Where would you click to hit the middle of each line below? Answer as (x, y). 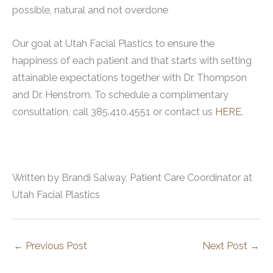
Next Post (226, 246)
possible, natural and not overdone (90, 10)
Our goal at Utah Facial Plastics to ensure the (113, 43)
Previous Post (55, 246)
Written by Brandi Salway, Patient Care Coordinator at (132, 178)
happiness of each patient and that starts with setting (132, 60)
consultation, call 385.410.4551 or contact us (114, 112)
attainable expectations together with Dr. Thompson (129, 77)
